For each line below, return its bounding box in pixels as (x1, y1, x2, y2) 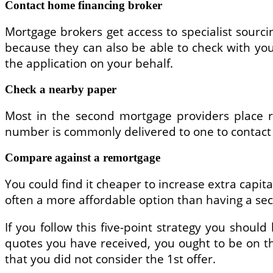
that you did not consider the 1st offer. (5, 250, 216, 267)
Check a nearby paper (5, 82, 116, 96)
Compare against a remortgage (5, 151, 160, 164)
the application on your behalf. (5, 55, 173, 71)
